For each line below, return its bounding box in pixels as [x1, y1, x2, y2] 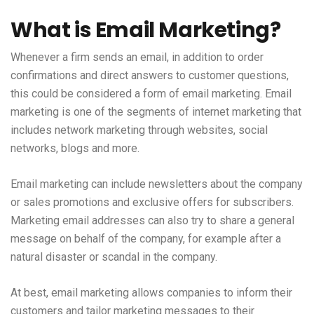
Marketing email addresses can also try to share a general [11, 213, 294, 227]
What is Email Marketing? [11, 15, 281, 45]
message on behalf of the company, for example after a [11, 231, 281, 245]
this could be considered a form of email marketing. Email [11, 86, 292, 100]
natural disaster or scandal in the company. [11, 250, 217, 264]
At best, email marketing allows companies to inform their [11, 285, 292, 299]
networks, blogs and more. [11, 141, 139, 155]
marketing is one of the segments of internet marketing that [11, 104, 301, 118]
